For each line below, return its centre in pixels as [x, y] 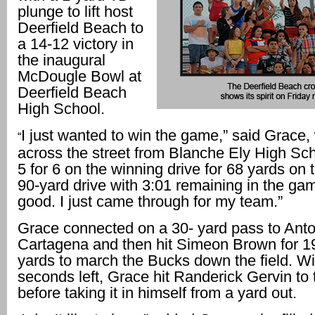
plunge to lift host [75, 12]
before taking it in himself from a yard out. [157, 293]
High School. [61, 109]
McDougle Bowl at [79, 76]
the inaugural [62, 60]
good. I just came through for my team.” [150, 201]
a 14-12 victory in [76, 44]
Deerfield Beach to [81, 28]
